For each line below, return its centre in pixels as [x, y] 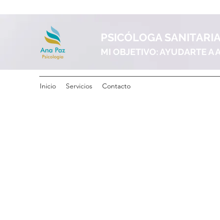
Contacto [116, 86]
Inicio [48, 86]
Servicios [79, 86]
